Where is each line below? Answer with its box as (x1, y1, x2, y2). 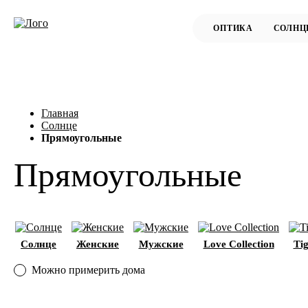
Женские (76, 238, 119, 250)
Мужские (138, 238, 184, 250)
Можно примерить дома (32, 264, 145, 276)
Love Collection (203, 238, 274, 250)
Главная (41, 107, 78, 119)
